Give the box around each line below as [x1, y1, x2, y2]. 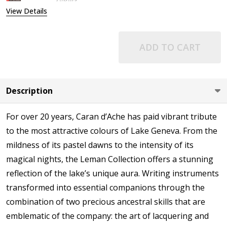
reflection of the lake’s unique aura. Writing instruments [6, 168, 219, 179]
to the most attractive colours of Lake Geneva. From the [6, 125, 217, 137]
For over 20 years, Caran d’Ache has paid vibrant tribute [6, 111, 217, 123]
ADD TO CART [139, 41, 201, 54]
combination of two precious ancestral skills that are [6, 196, 205, 208]
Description [6, 85, 53, 97]
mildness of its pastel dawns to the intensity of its [6, 139, 194, 151]
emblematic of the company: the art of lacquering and [6, 210, 209, 222]
